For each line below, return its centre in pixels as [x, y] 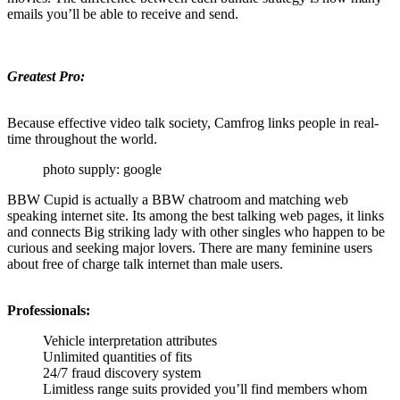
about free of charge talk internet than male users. [145, 264]
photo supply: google [102, 170]
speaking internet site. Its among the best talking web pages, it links [196, 216]
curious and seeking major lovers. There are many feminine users [190, 248]
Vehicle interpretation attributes [130, 341]
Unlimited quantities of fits [117, 357]
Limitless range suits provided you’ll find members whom [205, 389]
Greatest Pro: [46, 77]
